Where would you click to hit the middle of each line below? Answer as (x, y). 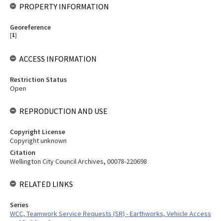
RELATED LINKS (46, 184)
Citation (23, 152)
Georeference (30, 27)
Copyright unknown (38, 141)
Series (19, 205)
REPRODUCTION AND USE (63, 111)
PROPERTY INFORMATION (64, 6)
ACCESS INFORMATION (58, 59)
